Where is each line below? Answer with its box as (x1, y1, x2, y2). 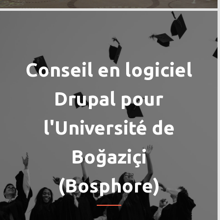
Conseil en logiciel (25, 58, 192, 80)
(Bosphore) (57, 174, 160, 196)
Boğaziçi (71, 145, 147, 167)
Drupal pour (54, 87, 164, 109)
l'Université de (43, 116, 175, 138)
